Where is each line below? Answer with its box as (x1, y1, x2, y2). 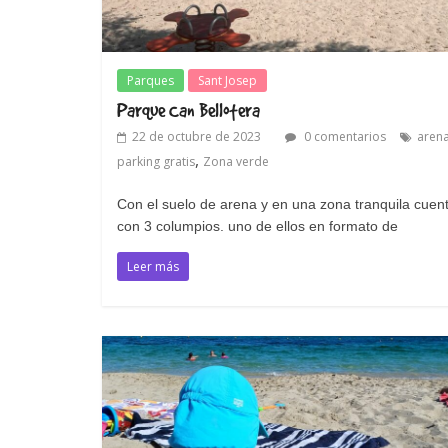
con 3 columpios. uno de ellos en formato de (117, 217, 398, 234)
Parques (127, 71, 174, 89)
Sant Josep (198, 71, 257, 89)
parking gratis (117, 152, 195, 170)
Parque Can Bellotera (117, 98, 260, 121)
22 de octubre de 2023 (132, 127, 261, 145)
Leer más (127, 257, 179, 275)
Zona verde (203, 152, 269, 170)
